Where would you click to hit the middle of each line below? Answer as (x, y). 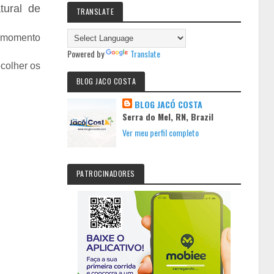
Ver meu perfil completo (161, 132)
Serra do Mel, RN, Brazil (168, 117)
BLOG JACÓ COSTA (169, 104)
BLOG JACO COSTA (106, 81)
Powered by (86, 54)
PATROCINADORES (106, 173)
